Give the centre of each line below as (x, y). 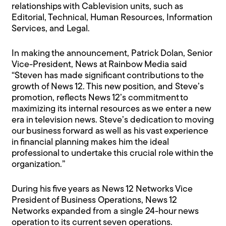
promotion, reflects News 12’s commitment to (100, 98)
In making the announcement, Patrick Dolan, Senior (112, 54)
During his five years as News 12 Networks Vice (102, 190)
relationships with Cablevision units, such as (98, 7)
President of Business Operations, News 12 (95, 201)
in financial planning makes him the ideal (91, 143)
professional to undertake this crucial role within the (113, 154)
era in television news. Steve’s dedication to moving (113, 121)
